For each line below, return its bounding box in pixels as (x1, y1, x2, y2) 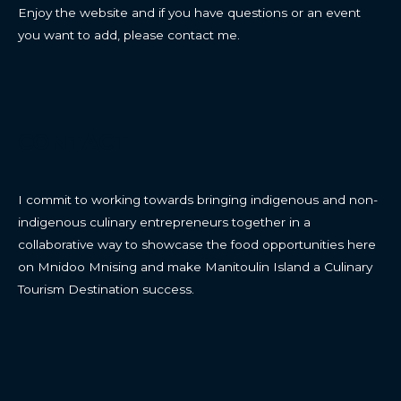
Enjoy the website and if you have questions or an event (18, 4, 361, 20)
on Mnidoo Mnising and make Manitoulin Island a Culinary (18, 259, 372, 274)
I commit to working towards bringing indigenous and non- (18, 192, 378, 207)
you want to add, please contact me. (18, 27, 240, 42)
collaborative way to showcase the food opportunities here (18, 236, 376, 252)
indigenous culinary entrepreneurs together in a (18, 214, 311, 229)
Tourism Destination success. (18, 281, 194, 296)
